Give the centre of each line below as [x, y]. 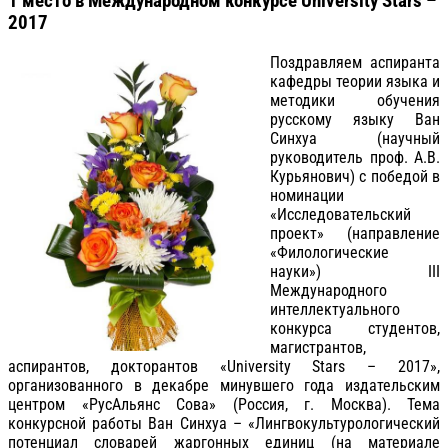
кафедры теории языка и [355, 81]
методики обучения [355, 100]
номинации [307, 195]
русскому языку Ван [355, 119]
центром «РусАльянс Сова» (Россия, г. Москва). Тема [224, 404]
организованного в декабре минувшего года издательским [224, 385]
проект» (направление [355, 233]
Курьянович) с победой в [355, 176]
